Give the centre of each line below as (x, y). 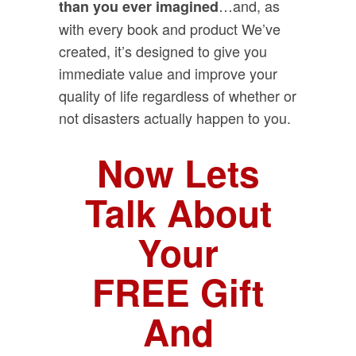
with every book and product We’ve (170, 29)
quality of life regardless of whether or (178, 96)
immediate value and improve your (168, 74)
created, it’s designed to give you (163, 51)
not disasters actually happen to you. (175, 118)
